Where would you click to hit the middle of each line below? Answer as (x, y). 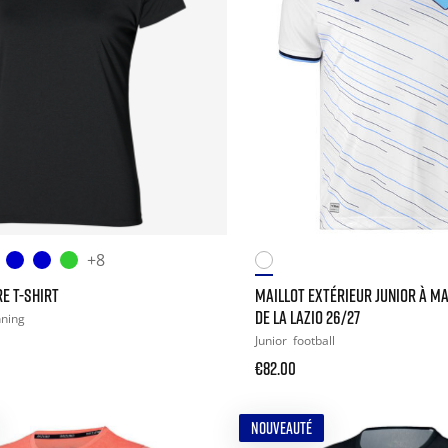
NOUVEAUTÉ (281, 427)
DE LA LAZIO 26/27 (307, 316)
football (313, 340)
